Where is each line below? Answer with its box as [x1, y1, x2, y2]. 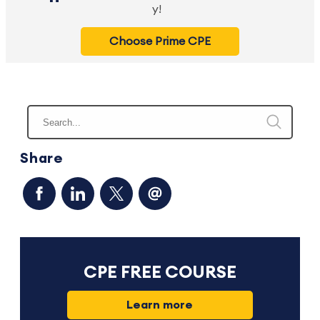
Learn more [126, 299, 194, 311]
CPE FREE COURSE [83, 264, 236, 282]
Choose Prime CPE [109, 36, 211, 47]
